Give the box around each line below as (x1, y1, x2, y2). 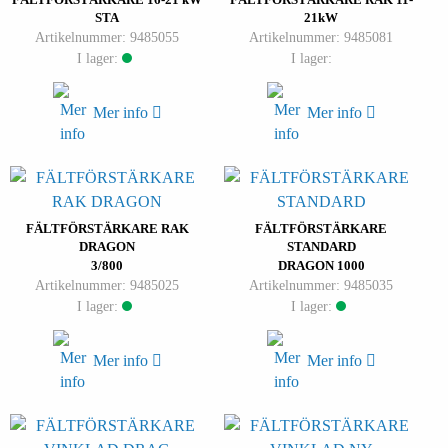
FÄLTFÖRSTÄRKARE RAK (25, 221, 189, 237)
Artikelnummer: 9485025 (35, 277, 179, 294)
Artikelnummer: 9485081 (249, 29, 393, 46)
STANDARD (286, 239, 356, 255)
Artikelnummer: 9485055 (35, 29, 179, 46)
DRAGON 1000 (277, 258, 365, 274)
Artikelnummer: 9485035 (249, 277, 393, 294)
